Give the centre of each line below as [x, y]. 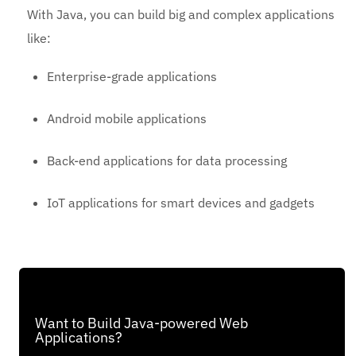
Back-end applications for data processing [167, 161]
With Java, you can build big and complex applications [181, 15]
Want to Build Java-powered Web [142, 323]
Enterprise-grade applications [132, 77]
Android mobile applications [127, 119]
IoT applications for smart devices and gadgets [181, 203]
